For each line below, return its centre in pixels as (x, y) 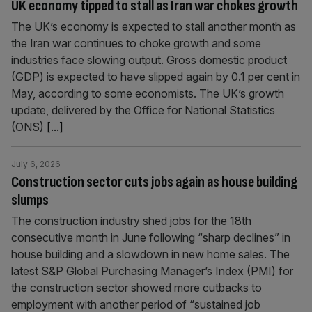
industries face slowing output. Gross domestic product (149, 60)
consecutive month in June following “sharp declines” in (151, 237)
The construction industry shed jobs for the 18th (131, 221)
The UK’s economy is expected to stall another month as (154, 26)
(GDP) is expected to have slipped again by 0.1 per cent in (156, 77)
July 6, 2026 (36, 164)
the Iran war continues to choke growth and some (136, 43)
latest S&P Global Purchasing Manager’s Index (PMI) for (152, 271)
